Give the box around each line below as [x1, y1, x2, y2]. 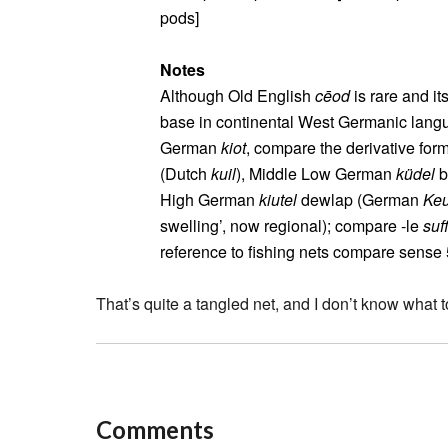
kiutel [259, 188, 297, 211]
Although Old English [160, 84, 315, 107]
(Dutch [160, 162, 211, 185]
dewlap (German [297, 188, 423, 211]
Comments [96, 415, 214, 444]
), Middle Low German [236, 162, 396, 185]
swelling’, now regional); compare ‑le [160, 214, 423, 237]
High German [160, 188, 259, 211]
